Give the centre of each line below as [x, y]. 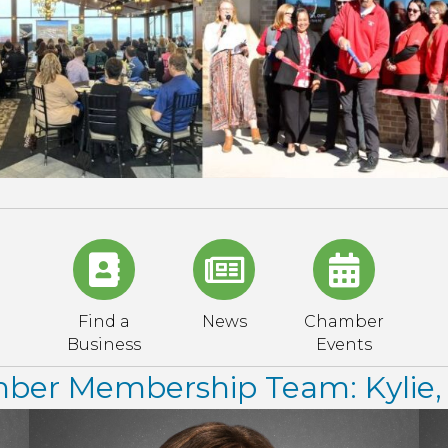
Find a [104, 322]
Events [344, 345]
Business [104, 345]
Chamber [344, 322]
